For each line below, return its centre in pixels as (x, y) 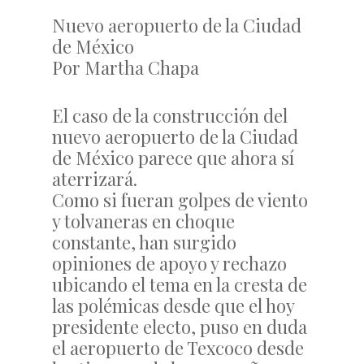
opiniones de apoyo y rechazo (169, 263)
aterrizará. (95, 179)
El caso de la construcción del (170, 115)
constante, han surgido (144, 242)
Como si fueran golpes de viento (180, 200)
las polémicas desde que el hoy (173, 305)
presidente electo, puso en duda (180, 327)
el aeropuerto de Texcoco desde (178, 348)
